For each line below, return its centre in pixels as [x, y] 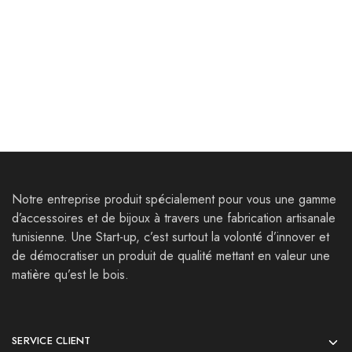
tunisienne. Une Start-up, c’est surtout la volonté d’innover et [170, 237]
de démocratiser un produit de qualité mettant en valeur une [171, 256]
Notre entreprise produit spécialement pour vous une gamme [174, 199]
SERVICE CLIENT [51, 341]
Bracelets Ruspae [224, 33]
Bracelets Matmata [65, 33]
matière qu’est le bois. [70, 275]
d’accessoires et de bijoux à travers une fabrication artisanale [174, 218]
